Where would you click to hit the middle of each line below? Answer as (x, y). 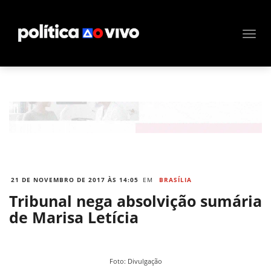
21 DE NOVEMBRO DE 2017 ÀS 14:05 (75, 180)
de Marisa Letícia (74, 217)
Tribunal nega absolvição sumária (135, 201)
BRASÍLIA (175, 180)
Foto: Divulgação (135, 261)
